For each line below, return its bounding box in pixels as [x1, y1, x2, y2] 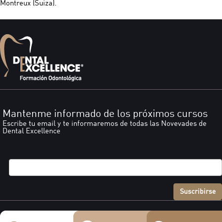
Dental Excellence [2, 127, 60, 135]
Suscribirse [180, 188, 216, 195]
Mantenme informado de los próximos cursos [2, 109, 208, 119]
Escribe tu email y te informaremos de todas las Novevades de [2, 120, 207, 128]
